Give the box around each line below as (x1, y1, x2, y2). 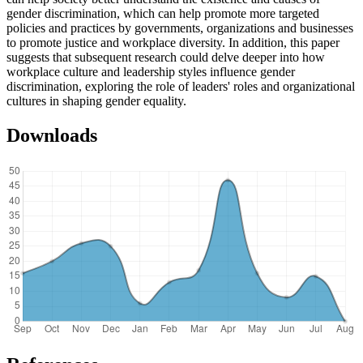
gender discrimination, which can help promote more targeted (6, 6, 319, 21)
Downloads (6, 125, 97, 147)
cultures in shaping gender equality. (6, 94, 186, 109)
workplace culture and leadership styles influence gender (6, 65, 295, 79)
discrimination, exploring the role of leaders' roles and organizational (6, 79, 355, 94)
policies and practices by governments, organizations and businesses (6, 21, 353, 36)
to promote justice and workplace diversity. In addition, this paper (6, 36, 340, 50)
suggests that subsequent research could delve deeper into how (6, 50, 325, 65)
